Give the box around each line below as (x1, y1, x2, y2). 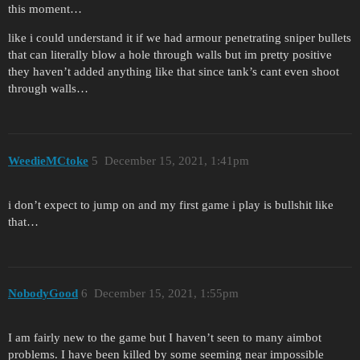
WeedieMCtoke (8, 153, 88, 167)
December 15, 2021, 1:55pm (93, 287, 239, 301)
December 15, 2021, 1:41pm (104, 153, 249, 167)
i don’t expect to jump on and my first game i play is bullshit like (8, 198, 333, 211)
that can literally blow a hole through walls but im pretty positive (8, 48, 332, 62)
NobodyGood (8, 287, 78, 301)
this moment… (8, 2, 82, 16)
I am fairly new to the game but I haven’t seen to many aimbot (8, 330, 321, 344)
